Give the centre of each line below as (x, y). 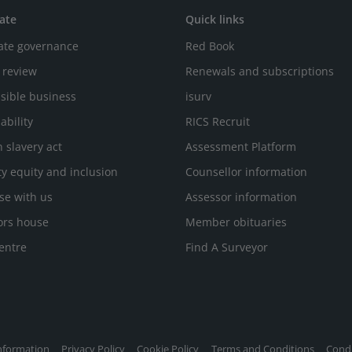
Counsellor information (246, 172)
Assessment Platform (241, 147)
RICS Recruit (218, 121)
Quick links (215, 19)
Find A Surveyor (227, 247)
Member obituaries (236, 222)
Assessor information (241, 197)
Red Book (210, 46)
